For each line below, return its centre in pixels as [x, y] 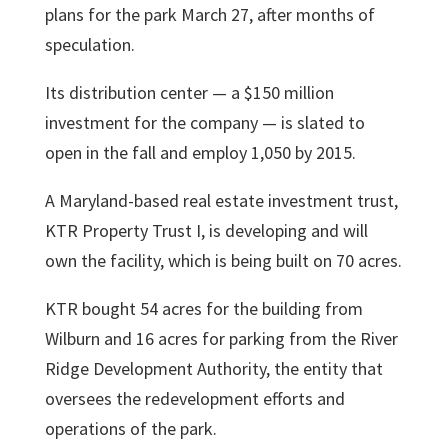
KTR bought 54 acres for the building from [203, 308]
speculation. [89, 44]
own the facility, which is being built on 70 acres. [223, 260]
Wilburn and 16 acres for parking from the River [221, 338]
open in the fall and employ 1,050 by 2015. [200, 152]
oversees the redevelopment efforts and [194, 398]
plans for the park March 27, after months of [209, 14]
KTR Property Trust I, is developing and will [206, 230]
